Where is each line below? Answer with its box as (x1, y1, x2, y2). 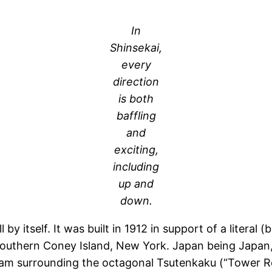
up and (118, 177, 154, 190)
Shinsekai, (110, 41, 162, 54)
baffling (116, 109, 156, 122)
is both (118, 92, 154, 105)
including (113, 160, 159, 173)
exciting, (114, 143, 158, 156)
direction (113, 75, 159, 88)
